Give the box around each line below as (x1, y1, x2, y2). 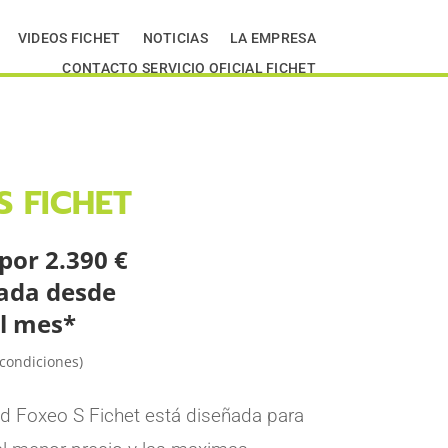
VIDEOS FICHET (17, 30, 121, 46)
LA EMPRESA (229, 30, 316, 46)
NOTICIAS (142, 30, 208, 46)
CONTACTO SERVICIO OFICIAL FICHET (62, 60, 316, 76)
